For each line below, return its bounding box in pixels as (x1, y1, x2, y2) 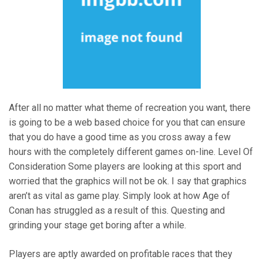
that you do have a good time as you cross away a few (9, 131, 231, 143)
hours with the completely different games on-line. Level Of (9, 146, 253, 158)
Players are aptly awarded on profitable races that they (9, 248, 232, 260)
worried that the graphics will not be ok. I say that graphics (9, 176, 247, 187)
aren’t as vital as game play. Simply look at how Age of (9, 190, 230, 202)
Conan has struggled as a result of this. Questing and (9, 205, 225, 217)
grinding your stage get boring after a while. (9, 220, 186, 231)
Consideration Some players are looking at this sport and (9, 161, 241, 173)
